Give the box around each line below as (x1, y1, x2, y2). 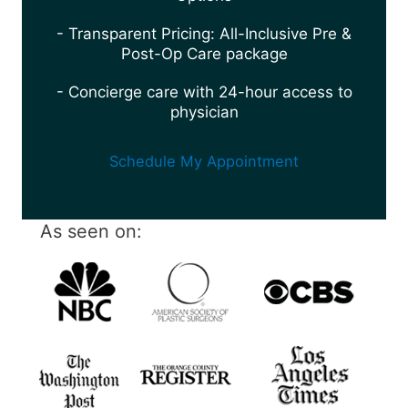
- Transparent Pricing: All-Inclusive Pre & (56, 25, 352, 44)
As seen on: (40, 220, 142, 243)
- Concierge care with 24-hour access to (56, 83, 352, 102)
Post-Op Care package (120, 45, 288, 64)
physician (169, 103, 239, 122)
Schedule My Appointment (109, 152, 299, 171)
